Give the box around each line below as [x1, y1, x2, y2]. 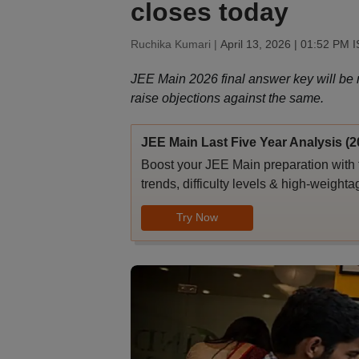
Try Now [175, 210, 218, 224]
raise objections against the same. [130, 91, 324, 105]
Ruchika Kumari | [130, 38, 220, 50]
